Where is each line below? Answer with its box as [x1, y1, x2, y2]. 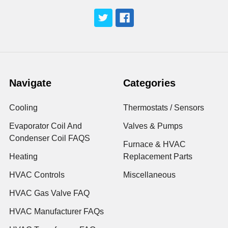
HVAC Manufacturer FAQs [9, 207, 104, 216]
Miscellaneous [123, 170, 176, 179]
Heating [9, 152, 38, 161]
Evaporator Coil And [9, 122, 82, 130]
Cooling [9, 103, 38, 112]
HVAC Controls [9, 170, 65, 179]
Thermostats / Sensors [123, 103, 204, 112]
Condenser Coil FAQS [9, 134, 90, 142]
